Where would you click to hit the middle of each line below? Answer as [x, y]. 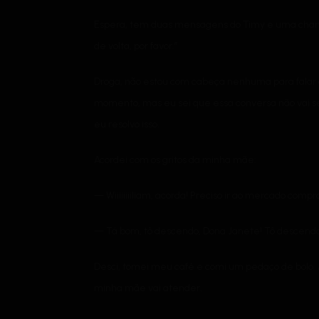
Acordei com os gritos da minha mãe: [175, 159]
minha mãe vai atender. [148, 288]
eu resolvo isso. [127, 124]
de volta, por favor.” [136, 46]
